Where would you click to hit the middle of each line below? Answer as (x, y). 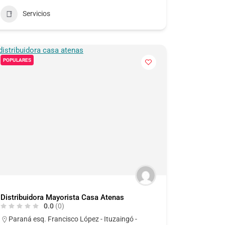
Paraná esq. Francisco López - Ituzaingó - (73, 219)
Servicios (36, 14)
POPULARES (17, 60)
